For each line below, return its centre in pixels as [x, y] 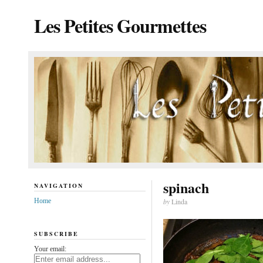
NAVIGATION [58, 186]
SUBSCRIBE [56, 233]
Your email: [50, 249]
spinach [186, 188]
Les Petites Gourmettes [120, 26]
